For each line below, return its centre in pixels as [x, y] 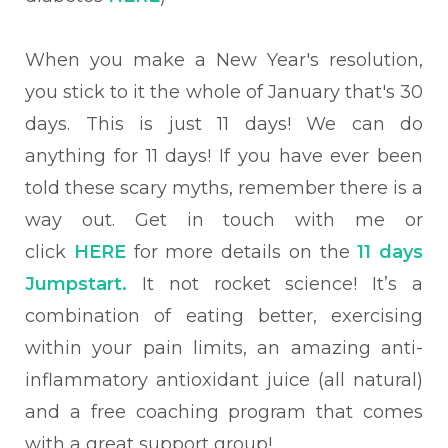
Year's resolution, [340, 60]
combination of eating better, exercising [224, 316]
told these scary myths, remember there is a [224, 188]
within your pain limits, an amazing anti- [224, 348]
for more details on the [245, 252]
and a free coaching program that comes [224, 412]
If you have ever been [321, 156]
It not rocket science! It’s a [275, 284]
